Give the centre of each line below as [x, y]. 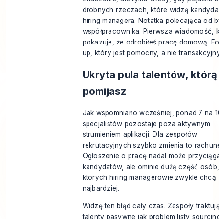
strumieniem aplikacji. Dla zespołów [140, 135]
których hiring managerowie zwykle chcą [149, 178]
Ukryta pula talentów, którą [150, 74]
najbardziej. [101, 188]
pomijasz [104, 91]
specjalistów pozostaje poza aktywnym [146, 124]
